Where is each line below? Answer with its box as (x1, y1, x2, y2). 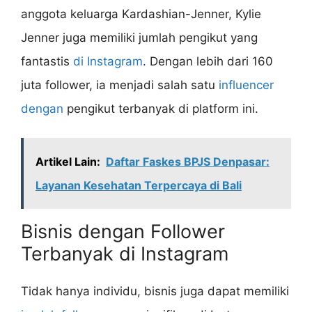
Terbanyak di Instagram (21, 242, 228, 266)
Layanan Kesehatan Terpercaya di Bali (36, 178, 242, 193)
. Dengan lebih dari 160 (143, 54, 273, 68)
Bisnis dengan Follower (21, 220, 225, 244)
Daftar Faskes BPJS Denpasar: (106, 155, 270, 169)
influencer (219, 77, 274, 92)
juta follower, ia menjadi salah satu (21, 77, 219, 92)
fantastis (21, 54, 73, 68)
